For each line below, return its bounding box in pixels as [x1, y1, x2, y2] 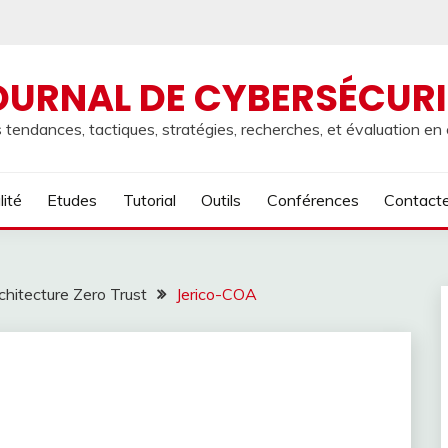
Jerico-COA [176, 284, 257, 304]
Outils [201, 190, 242, 210]
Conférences [266, 190, 359, 210]
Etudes [47, 190, 98, 210]
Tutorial [122, 190, 176, 210]
